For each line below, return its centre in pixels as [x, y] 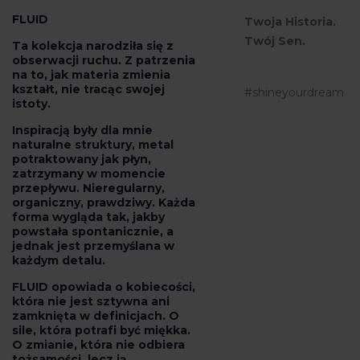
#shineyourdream [294, 92]
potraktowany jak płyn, [82, 159]
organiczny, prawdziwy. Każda [104, 202]
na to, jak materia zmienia [91, 74]
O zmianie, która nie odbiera [98, 344]
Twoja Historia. [290, 21]
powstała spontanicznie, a [93, 231]
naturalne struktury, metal [93, 144]
